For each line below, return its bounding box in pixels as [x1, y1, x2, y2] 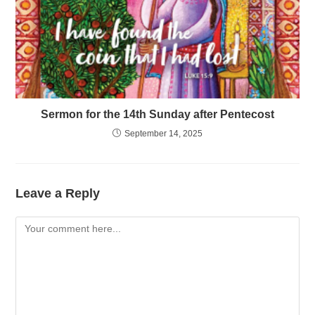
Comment [15, 218, 59, 230]
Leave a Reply [15, 186, 101, 200]
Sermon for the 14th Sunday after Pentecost [41, 108, 274, 120]
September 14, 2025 [124, 128, 202, 139]
